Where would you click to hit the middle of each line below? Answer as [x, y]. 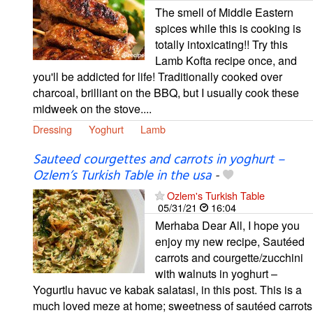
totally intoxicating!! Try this [221, 44]
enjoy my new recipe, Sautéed [230, 242]
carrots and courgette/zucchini [229, 258]
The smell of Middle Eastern [224, 12]
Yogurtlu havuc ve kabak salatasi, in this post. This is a [167, 290]
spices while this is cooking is [228, 28]
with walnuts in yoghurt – [216, 274]
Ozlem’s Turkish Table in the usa [122, 176]
